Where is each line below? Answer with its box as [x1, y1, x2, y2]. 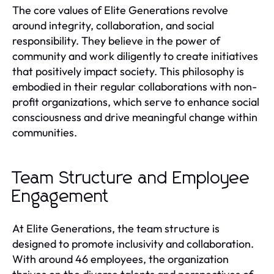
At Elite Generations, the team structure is [12, 221, 220, 235]
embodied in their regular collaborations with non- [12, 79, 257, 94]
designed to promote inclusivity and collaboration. [12, 236, 254, 251]
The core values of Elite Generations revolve [12, 2, 228, 17]
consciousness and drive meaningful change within [12, 109, 257, 124]
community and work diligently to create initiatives [12, 48, 258, 63]
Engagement [12, 188, 109, 206]
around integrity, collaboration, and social [12, 18, 214, 32]
